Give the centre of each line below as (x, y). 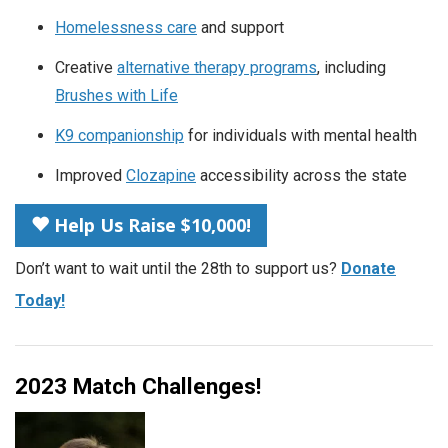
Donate (368, 269)
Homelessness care (126, 28)
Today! (40, 301)
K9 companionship (119, 136)
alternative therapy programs (217, 68)
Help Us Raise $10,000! (150, 225)
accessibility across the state (301, 176)
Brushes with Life (116, 96)
